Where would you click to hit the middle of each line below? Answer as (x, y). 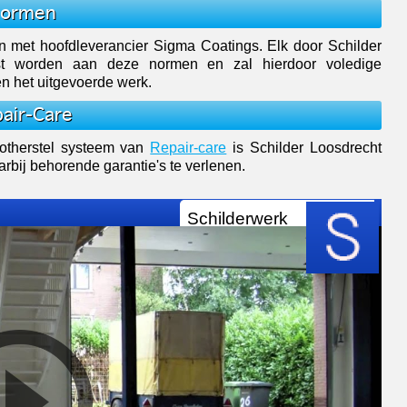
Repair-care (189, 147)
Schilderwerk (238, 218)
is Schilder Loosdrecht (304, 147)
